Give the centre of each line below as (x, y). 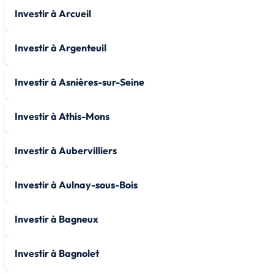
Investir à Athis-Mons (62, 116)
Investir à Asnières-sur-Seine (80, 82)
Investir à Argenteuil (61, 47)
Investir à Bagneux (57, 219)
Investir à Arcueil (53, 13)
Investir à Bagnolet (57, 253)
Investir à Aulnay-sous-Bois (76, 184)
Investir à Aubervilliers (66, 150)
